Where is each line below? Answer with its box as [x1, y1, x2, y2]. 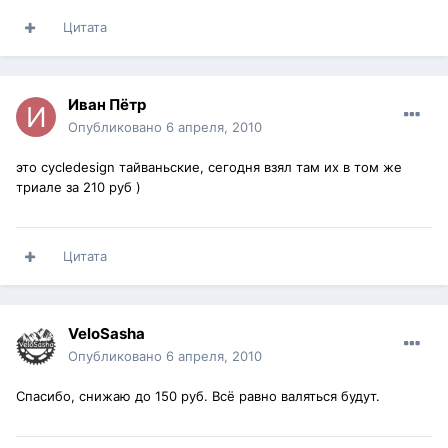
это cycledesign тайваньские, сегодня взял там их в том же [16, 159, 402, 176]
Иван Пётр [68, 95, 146, 115]
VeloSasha [68, 324, 145, 344]
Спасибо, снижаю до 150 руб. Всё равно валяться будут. [16, 388, 380, 405]
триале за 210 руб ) [16, 179, 141, 196]
